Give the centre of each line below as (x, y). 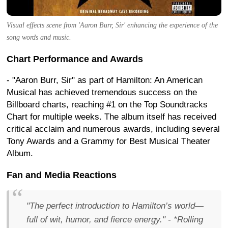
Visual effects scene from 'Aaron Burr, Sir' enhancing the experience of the (112, 25)
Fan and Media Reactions (62, 175)
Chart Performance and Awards (75, 59)
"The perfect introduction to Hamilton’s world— (115, 206)
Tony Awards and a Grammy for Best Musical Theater (108, 141)
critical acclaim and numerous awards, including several (113, 129)
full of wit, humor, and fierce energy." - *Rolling (115, 220)
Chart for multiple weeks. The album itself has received (111, 117)
